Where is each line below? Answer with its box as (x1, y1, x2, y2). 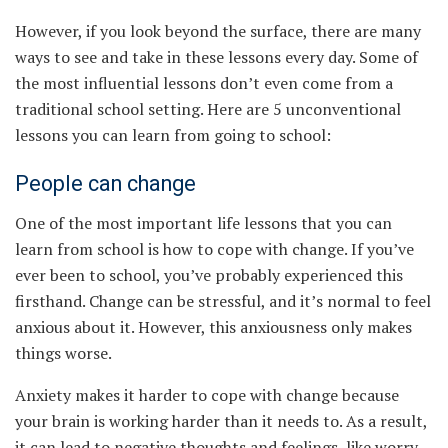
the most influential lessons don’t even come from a (15, 71, 393, 94)
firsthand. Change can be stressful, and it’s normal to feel (15, 290, 431, 313)
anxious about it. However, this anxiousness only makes (15, 316, 412, 339)
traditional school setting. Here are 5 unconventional (15, 97, 401, 120)
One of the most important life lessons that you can (15, 212, 392, 235)
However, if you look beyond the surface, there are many (15, 19, 421, 42)
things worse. (15, 342, 112, 365)
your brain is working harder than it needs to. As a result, (15, 410, 427, 433)
